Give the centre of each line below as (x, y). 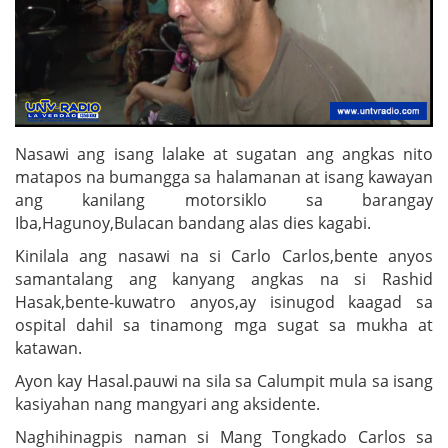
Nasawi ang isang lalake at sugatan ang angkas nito (224, 153)
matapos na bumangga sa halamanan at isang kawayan (224, 176)
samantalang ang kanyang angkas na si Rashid (224, 278)
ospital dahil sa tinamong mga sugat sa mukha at (224, 324)
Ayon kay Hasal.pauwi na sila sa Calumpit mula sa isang (224, 380)
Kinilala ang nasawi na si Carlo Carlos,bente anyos (224, 255)
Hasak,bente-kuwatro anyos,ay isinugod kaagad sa (224, 301)
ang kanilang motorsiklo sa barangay (224, 199)
